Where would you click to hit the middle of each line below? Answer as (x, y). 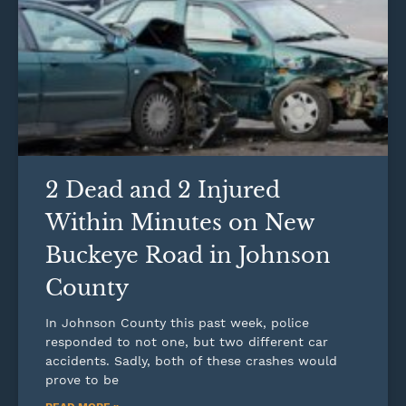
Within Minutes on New (179, 222)
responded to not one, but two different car (187, 341)
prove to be (82, 379)
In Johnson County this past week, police (177, 322)
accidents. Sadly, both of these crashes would (191, 360)
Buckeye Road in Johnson (188, 255)
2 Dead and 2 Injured (163, 189)
